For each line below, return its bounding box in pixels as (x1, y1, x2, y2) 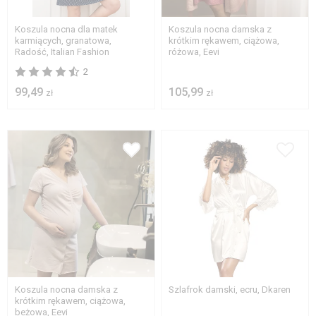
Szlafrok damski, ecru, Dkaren (169, 284, 291, 295)
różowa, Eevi (169, 47, 220, 58)
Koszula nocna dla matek (15, 24, 118, 35)
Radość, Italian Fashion (15, 47, 109, 58)
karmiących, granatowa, (15, 35, 111, 47)
